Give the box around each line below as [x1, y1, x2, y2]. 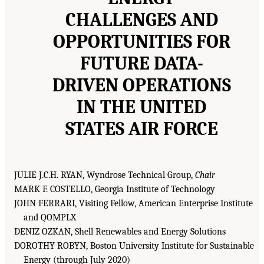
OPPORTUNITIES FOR [52, 31, 230, 53]
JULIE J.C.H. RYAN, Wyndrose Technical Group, [14, 170, 195, 181]
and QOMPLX [24, 212, 76, 223]
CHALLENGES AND [65, 9, 218, 31]
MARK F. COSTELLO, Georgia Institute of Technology [14, 184, 215, 195]
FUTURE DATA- [80, 52, 203, 75]
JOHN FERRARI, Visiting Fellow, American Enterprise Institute [14, 198, 253, 209]
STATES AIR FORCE [65, 118, 218, 140]
